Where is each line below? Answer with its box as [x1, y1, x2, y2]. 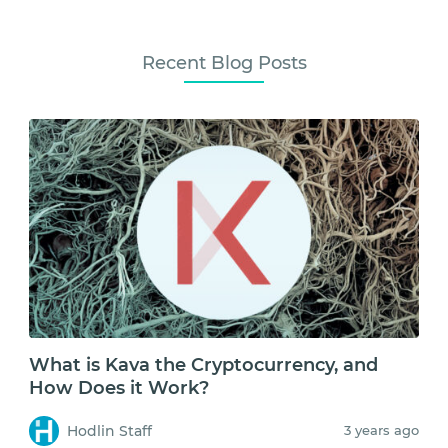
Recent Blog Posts [141, 52, 307, 75]
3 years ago [344, 421, 419, 438]
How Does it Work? [29, 377, 209, 400]
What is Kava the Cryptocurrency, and [29, 354, 378, 377]
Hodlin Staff [66, 421, 152, 440]
